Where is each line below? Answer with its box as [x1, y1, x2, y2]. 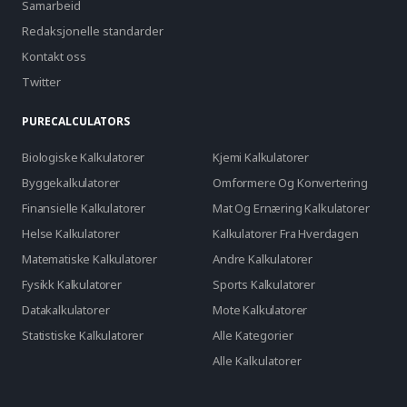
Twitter [22, 74, 61, 91]
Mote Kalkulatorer [213, 302, 308, 319]
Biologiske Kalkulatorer [22, 149, 145, 166]
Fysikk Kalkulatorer [22, 276, 122, 293]
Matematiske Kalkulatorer [22, 251, 158, 268]
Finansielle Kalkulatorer [22, 200, 146, 217]
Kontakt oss [22, 48, 86, 65]
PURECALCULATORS [22, 114, 130, 130]
